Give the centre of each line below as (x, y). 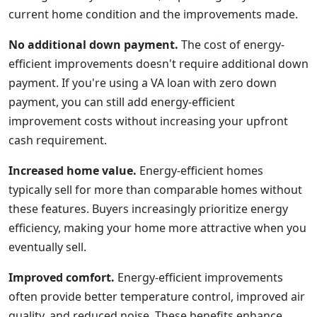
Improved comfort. (62, 277)
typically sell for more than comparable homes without (155, 190)
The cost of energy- (231, 45)
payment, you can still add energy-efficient (122, 102)
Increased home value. (73, 171)
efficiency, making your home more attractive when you (157, 228)
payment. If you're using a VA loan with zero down (143, 83)
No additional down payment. (93, 45)
